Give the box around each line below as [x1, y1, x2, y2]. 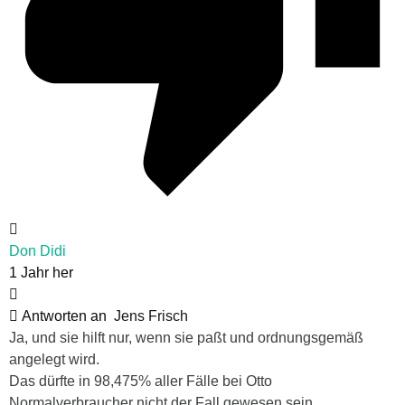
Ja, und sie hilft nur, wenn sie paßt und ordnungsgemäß [9, 330, 363, 346]
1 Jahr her [9, 265, 73, 281]
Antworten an [18, 308, 114, 325]
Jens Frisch [114, 308, 188, 325]
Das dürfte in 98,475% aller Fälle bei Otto [9, 373, 272, 390]
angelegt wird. [9, 352, 99, 368]
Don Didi [9, 243, 66, 259]
